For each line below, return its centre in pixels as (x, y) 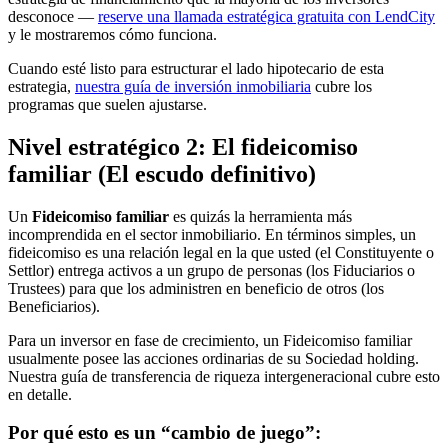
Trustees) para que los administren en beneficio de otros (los (196, 288)
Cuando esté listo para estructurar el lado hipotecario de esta (196, 68)
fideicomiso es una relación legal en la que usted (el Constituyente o (221, 252)
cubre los (341, 86)
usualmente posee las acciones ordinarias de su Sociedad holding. (213, 358)
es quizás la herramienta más (260, 216)
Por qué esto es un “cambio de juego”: (164, 433)
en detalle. (40, 394)
